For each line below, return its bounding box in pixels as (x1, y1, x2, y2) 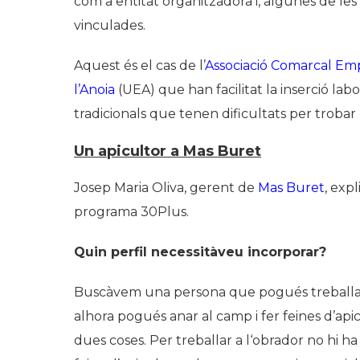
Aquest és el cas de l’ (74, 57, 205, 73)
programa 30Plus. (74, 203, 189, 219)
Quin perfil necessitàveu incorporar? (74, 243, 326, 260)
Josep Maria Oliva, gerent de (74, 179, 258, 195)
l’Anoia (74, 81, 115, 97)
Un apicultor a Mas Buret (74, 141, 261, 160)
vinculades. (74, 17, 145, 33)
